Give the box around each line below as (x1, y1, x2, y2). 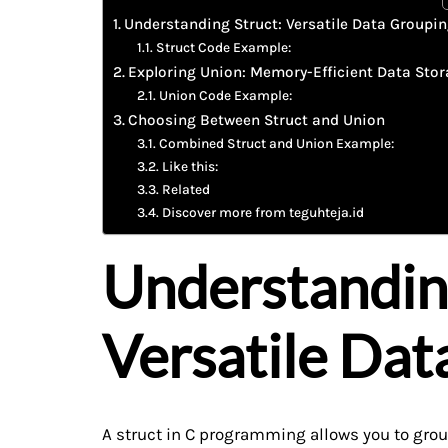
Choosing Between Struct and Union (128, 111, 386, 129)
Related (161, 181, 210, 197)
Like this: (161, 158, 218, 174)
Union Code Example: (158, 87, 292, 103)
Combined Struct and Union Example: (158, 135, 394, 151)
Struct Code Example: (155, 39, 291, 55)
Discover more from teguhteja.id (161, 204, 364, 220)
